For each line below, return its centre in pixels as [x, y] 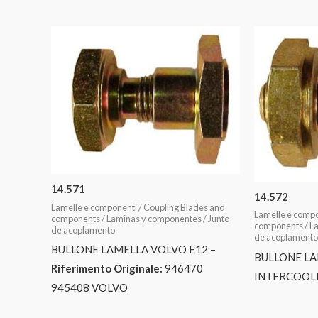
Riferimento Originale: [107, 269]
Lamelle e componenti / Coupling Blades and [138, 207]
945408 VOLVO [89, 288]
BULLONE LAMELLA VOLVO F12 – [133, 250]
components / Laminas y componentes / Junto [140, 218]
